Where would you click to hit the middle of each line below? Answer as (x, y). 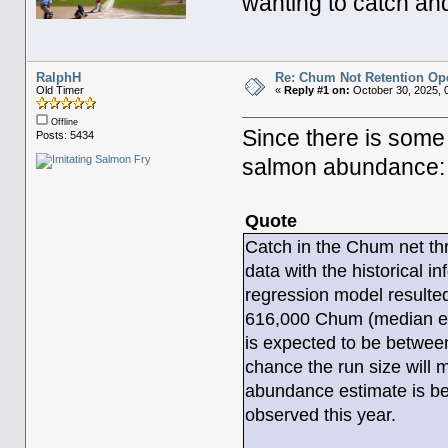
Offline (62, 122)
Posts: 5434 (64, 135)
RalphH (58, 78)
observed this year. (321, 415)
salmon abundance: (344, 168)
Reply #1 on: (316, 90)
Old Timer (59, 90)
